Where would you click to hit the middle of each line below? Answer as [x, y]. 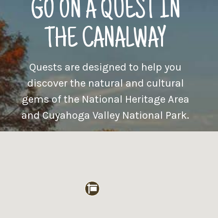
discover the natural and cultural [105, 83]
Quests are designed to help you [105, 67]
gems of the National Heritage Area [105, 99]
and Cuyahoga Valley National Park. [105, 115]
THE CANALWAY [105, 41]
